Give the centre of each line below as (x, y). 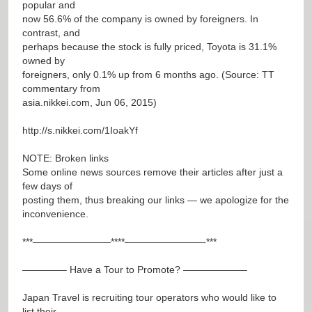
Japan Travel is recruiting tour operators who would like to (149, 297)
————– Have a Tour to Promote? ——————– (135, 269)
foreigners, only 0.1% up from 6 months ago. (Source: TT (148, 74)
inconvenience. (55, 213)
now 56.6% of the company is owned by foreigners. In (140, 18)
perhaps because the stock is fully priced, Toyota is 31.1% (149, 46)
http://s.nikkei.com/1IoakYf (80, 130)
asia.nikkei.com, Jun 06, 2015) (89, 102)
